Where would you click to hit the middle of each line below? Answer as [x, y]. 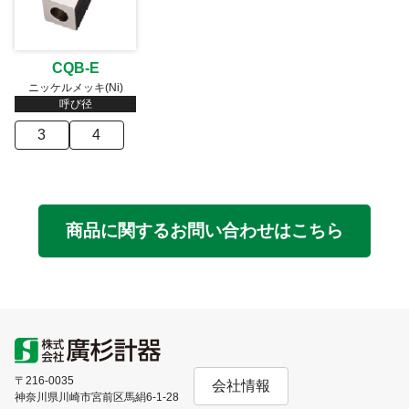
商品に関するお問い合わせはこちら [204, 231]
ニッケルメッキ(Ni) [75, 88]
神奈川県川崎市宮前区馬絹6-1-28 [97, 398]
